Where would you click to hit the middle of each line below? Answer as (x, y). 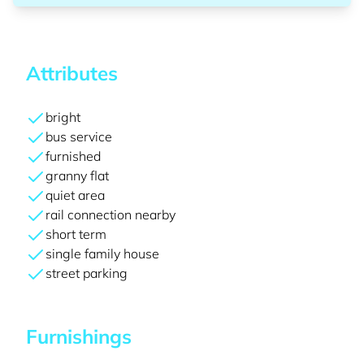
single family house (102, 253)
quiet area (75, 195)
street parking (87, 273)
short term (76, 234)
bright (63, 117)
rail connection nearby (110, 214)
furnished (73, 156)
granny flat (77, 175)
